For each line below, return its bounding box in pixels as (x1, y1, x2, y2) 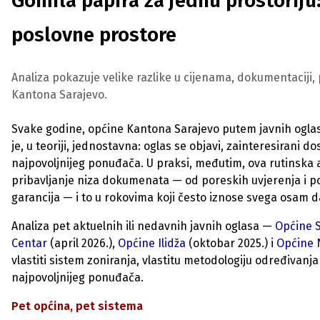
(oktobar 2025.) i (189, 236, 276, 250)
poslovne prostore (11, 23, 176, 46)
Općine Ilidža (118, 236, 189, 250)
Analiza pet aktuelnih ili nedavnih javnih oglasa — (11, 219, 275, 233)
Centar (11, 236, 47, 250)
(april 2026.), (47, 236, 118, 250)
